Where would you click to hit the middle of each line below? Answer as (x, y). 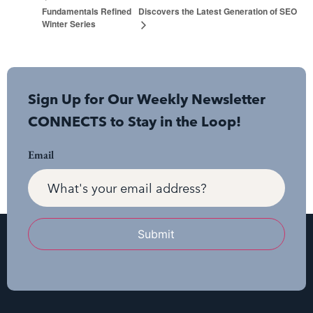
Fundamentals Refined (87, 11)
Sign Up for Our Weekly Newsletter (147, 100)
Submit (156, 234)
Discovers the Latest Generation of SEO (217, 12)
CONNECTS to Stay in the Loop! (134, 122)
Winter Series (69, 24)
